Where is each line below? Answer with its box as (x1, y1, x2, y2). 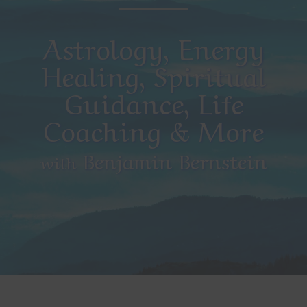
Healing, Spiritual (41, 53, 266, 95)
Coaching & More (43, 108, 264, 149)
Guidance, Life (64, 81, 243, 122)
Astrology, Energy (42, 26, 265, 67)
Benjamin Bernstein (75, 144, 267, 175)
